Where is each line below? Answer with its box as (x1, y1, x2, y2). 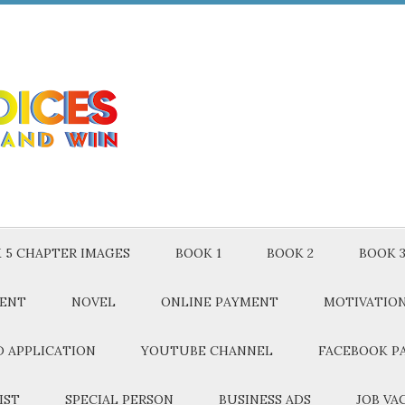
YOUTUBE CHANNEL (141, 343, 273, 359)
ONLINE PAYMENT (161, 294, 278, 310)
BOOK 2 (267, 245, 314, 261)
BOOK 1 (175, 245, 221, 261)
